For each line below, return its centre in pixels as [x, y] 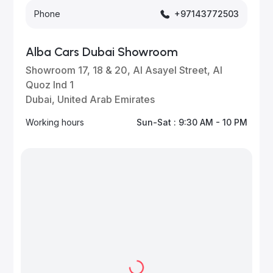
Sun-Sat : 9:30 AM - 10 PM [192, 122]
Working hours [55, 122]
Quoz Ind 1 [50, 85]
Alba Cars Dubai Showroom [102, 52]
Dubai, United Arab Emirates [90, 99]
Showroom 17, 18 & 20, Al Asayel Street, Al [124, 70]
